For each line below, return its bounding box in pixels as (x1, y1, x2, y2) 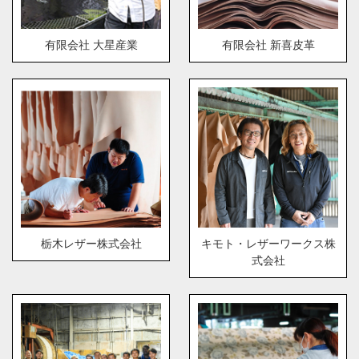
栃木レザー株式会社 (40, 237, 142, 251)
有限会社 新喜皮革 (221, 38, 315, 52)
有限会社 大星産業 (44, 38, 138, 52)
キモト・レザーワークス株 (200, 237, 336, 251)
